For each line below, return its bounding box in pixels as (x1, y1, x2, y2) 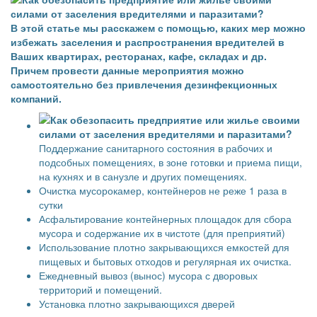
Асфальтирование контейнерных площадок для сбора (39, 212, 292, 226)
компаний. (11, 91, 62, 105)
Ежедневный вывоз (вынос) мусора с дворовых (39, 268, 258, 282)
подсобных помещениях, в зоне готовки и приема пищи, (39, 155, 302, 169)
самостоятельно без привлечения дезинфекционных (11, 77, 277, 91)
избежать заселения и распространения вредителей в (11, 35, 284, 49)
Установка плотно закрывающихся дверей (39, 296, 235, 311)
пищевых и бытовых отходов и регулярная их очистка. (39, 254, 292, 268)
